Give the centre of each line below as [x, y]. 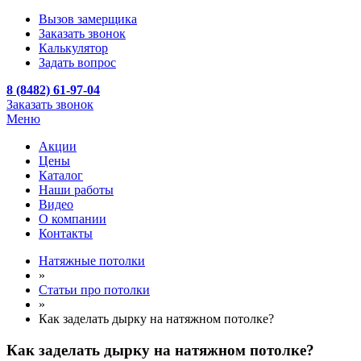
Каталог [61, 175]
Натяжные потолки [92, 261]
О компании [73, 219]
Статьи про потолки [94, 290]
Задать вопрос [77, 62]
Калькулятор [73, 48]
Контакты [66, 233]
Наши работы [76, 190]
